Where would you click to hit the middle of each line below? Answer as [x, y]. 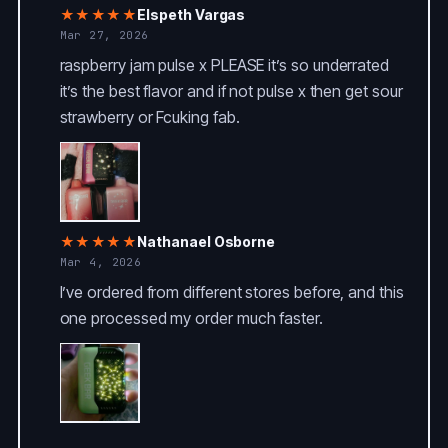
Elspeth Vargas [191, 14]
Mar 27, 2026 [104, 34]
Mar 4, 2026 [100, 261]
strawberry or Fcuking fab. [149, 116]
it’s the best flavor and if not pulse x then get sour [231, 90]
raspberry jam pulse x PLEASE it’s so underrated [224, 64]
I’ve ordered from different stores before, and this [231, 291]
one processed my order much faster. [191, 317]
